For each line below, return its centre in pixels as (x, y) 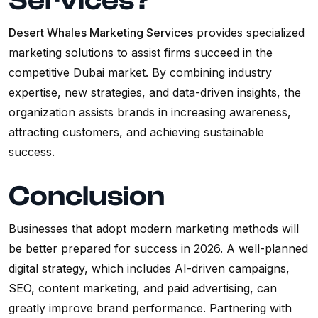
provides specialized (249, 33)
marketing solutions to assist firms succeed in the (141, 53)
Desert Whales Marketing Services (101, 33)
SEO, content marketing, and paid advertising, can (143, 289)
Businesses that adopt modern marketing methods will (154, 229)
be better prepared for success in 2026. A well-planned (158, 249)
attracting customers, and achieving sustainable (136, 132)
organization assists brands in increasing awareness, (150, 113)
